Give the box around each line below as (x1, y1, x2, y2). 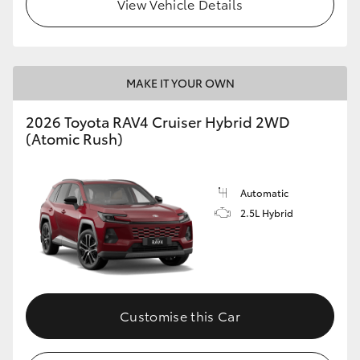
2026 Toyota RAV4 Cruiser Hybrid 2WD (26, 110, 290, 132)
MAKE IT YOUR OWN (125, 74, 235, 91)
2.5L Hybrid (240, 205, 293, 219)
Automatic (240, 185, 288, 199)
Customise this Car (120, 306, 240, 325)
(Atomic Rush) (26, 127, 123, 149)
